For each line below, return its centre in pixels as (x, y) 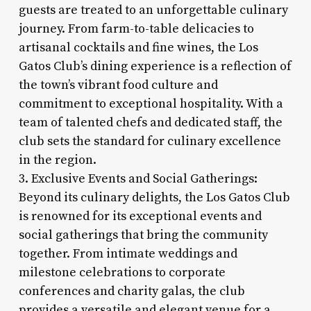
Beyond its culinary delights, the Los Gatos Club (154, 197)
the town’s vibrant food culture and (118, 85)
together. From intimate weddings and (128, 253)
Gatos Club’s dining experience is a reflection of (155, 66)
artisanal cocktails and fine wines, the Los (138, 47)
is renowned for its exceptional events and (140, 216)
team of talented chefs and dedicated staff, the (150, 122)
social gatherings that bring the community (143, 235)
